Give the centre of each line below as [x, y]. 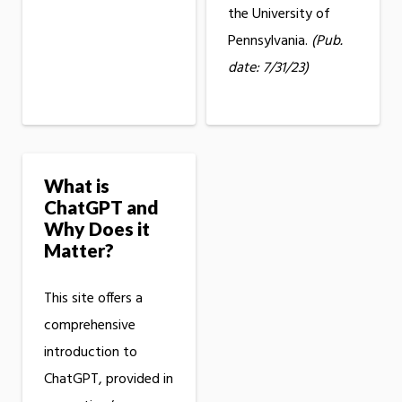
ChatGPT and [101, 206]
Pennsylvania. [269, 41]
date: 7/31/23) [268, 68]
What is [77, 185]
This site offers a [93, 299]
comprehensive [90, 326]
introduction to [91, 353]
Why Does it [97, 228]
